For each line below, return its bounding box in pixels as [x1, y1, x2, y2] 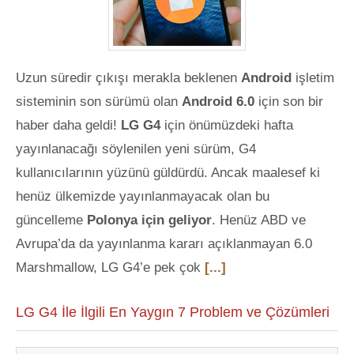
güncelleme [16, 213, 87, 228]
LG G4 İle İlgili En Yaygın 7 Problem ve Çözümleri [16, 304, 330, 320]
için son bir [254, 94, 323, 109]
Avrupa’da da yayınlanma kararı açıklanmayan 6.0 [16, 236, 312, 251]
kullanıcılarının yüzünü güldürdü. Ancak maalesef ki [16, 165, 320, 180]
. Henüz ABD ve [212, 213, 306, 228]
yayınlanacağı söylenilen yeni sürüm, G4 [16, 141, 256, 156]
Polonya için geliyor [87, 213, 212, 228]
